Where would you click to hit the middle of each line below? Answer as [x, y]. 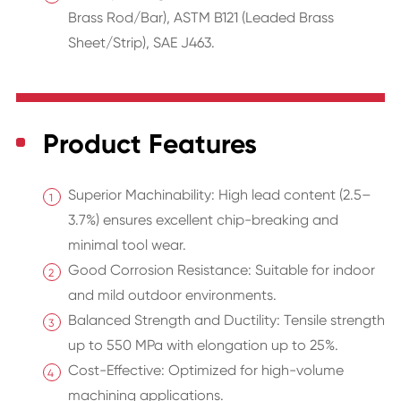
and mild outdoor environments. [172, 295]
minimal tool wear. [127, 245]
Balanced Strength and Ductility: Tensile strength [226, 320]
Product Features [149, 145]
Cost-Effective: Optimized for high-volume [205, 371]
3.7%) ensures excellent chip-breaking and [203, 220]
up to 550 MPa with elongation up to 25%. [203, 346]
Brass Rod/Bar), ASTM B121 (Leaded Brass [200, 18]
